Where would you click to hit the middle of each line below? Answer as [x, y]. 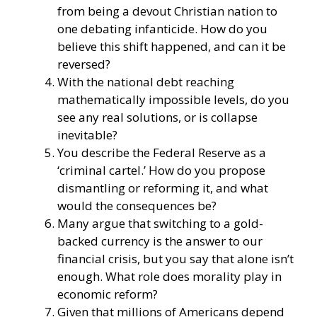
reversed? [84, 64]
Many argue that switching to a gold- [160, 223]
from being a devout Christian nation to [167, 11]
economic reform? [108, 294]
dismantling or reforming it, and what [163, 188]
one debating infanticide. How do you [162, 28]
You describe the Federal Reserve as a [162, 152]
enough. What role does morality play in [169, 276]
